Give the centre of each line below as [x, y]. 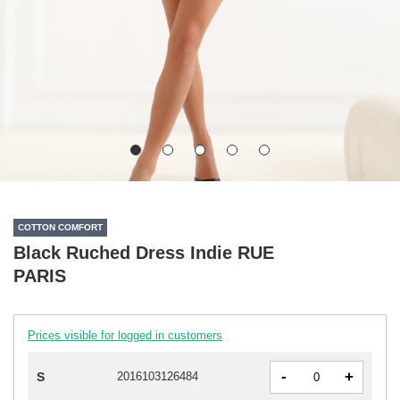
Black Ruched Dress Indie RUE [144, 252]
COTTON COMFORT [60, 228]
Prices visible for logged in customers [125, 335]
